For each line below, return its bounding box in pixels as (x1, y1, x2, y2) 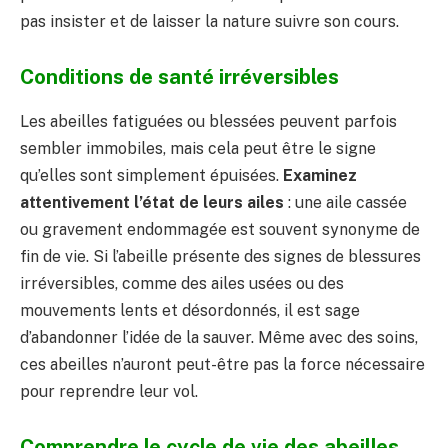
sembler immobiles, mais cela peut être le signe (20, 138, 376, 158)
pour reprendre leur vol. (20, 381, 198, 401)
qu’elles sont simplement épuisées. (20, 165, 283, 185)
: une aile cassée (284, 192, 407, 212)
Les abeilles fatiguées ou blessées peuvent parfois (20, 111, 397, 131)
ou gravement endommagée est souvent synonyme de (20, 219, 420, 239)
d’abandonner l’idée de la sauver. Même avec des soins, (20, 327, 418, 347)
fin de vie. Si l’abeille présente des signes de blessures (20, 246, 421, 266)
